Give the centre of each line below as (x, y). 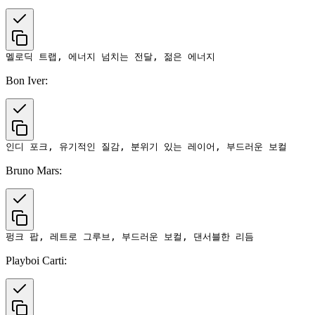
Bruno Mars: (34, 170)
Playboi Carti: (36, 260)
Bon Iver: (27, 80)
